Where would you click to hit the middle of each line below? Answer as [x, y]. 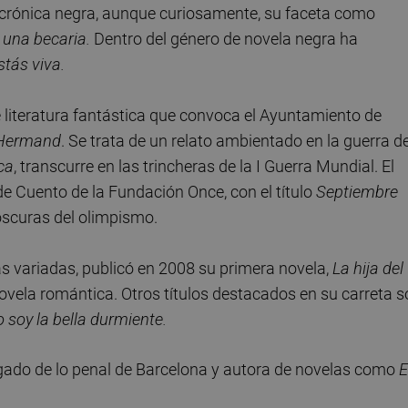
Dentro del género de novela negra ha [224, 39]
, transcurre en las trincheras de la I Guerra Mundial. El [204, 166]
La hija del [368, 268]
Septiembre [357, 191]
